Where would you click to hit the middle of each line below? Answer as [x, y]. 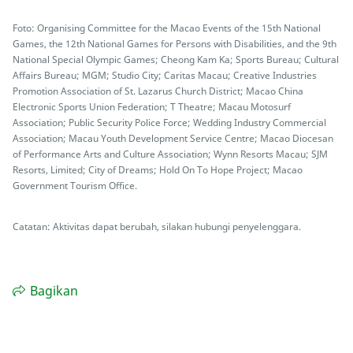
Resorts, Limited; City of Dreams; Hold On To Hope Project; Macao [158, 170]
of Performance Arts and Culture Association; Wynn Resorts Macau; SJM [170, 154]
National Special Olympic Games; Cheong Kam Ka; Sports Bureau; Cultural [176, 59]
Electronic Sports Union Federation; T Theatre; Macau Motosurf [152, 107]
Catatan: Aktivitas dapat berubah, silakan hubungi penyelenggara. [157, 227]
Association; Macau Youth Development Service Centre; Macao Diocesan [173, 138]
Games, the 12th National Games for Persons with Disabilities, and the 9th [175, 44]
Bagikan [54, 291]
